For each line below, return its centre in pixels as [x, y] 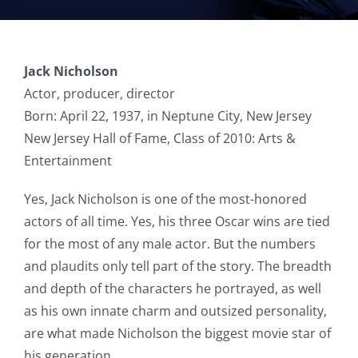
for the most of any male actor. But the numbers [169, 244]
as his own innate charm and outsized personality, [175, 311]
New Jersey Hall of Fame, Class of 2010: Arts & [159, 138]
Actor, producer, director [99, 93]
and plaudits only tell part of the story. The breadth [177, 266]
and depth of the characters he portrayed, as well [172, 288]
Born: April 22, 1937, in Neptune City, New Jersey [167, 116]
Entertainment [68, 161]
